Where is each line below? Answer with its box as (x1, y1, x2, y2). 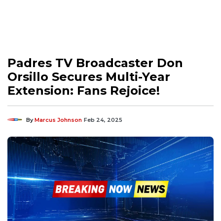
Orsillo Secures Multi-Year (7, 69, 170, 84)
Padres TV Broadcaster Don (7, 55, 183, 70)
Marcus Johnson (35, 116, 82, 123)
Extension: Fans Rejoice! (7, 83, 160, 98)
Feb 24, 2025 (84, 116, 122, 123)
